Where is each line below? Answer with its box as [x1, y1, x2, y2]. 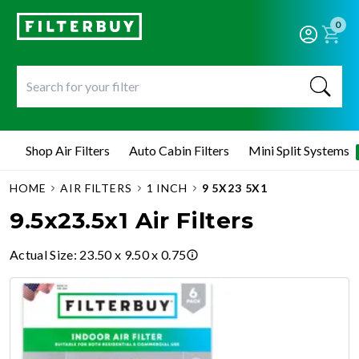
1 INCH [146, 181, 188, 195]
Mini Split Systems [248, 143, 349, 158]
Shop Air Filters [26, 143, 110, 158]
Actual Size [10, 247, 74, 262]
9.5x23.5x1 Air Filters [10, 207, 254, 234]
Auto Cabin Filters [129, 143, 229, 158]
